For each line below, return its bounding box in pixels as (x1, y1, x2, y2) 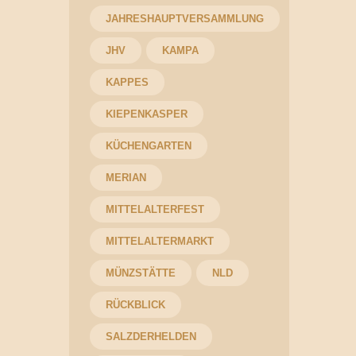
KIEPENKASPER (105, 108, 188, 121)
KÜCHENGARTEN (105, 140, 192, 153)
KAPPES (105, 76, 149, 89)
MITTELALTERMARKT (105, 235, 214, 248)
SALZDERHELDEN (105, 331, 196, 343)
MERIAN (105, 172, 146, 184)
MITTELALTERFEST (105, 203, 204, 216)
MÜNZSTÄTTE (105, 267, 176, 280)
